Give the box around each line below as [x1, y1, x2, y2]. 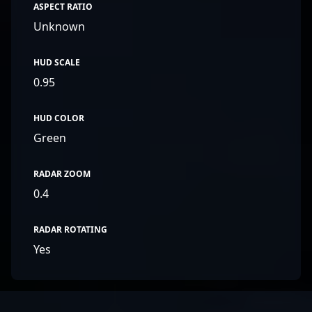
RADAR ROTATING [33, 224, 107, 235]
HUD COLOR [33, 112, 84, 124]
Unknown [33, 19, 85, 34]
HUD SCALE [33, 56, 80, 68]
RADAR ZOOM [33, 168, 91, 180]
